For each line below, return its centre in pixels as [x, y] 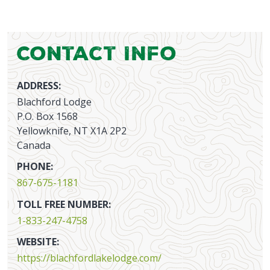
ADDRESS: [39, 85]
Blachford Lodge [54, 102]
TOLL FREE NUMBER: [64, 204]
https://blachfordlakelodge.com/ [89, 258]
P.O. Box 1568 [47, 117]
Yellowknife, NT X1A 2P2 [72, 131]
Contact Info [97, 52]
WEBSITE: [38, 241]
